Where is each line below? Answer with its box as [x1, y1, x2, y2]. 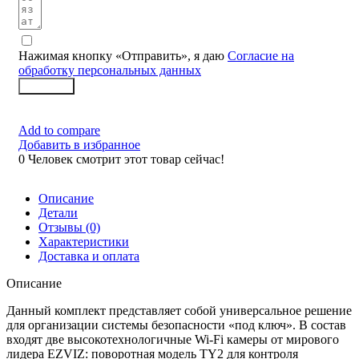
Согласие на [228, 48, 294, 63]
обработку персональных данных [18, 63, 201, 77]
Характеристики [38, 234, 129, 248]
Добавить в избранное [18, 137, 140, 151]
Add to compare [18, 123, 100, 137]
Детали [38, 205, 78, 220]
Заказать [25, 79, 68, 92]
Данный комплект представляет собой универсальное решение [6, 303, 352, 317]
